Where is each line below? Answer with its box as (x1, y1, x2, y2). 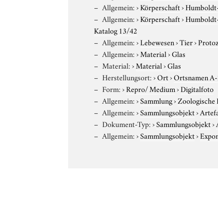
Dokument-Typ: (102, 118, 151, 129)
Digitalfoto (181, 83, 214, 94)
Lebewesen (140, 36, 175, 47)
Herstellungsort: (102, 71, 152, 82)
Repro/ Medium (126, 83, 176, 94)
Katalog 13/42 (94, 24, 138, 36)
